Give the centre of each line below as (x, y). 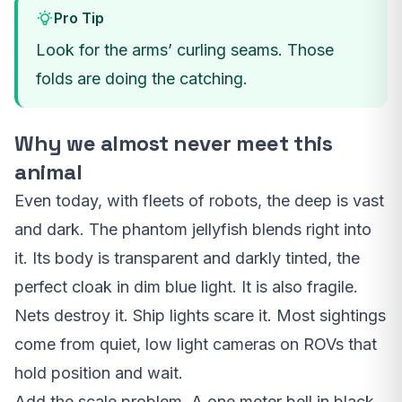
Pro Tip (79, 17)
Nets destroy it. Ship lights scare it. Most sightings (200, 315)
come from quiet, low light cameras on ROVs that (196, 344)
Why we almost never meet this (174, 143)
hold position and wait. (99, 372)
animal (48, 171)
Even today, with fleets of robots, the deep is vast (199, 200)
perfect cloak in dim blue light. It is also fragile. (186, 286)
